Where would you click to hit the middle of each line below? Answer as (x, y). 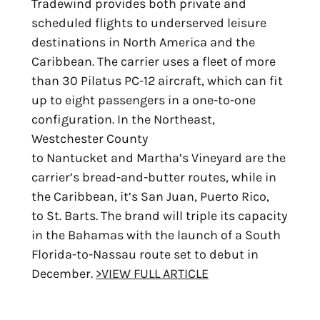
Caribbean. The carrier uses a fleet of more (154, 61)
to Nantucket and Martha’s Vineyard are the (159, 157)
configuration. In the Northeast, (123, 119)
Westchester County (90, 138)
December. (64, 273)
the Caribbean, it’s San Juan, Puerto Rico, (150, 196)
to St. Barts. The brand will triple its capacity (159, 215)
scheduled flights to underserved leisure (149, 22)
